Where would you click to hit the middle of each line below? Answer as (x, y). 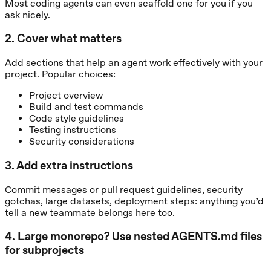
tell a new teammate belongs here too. (90, 212)
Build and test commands (86, 107)
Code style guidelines (77, 119)
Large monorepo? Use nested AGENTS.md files (140, 237)
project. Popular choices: (60, 74)
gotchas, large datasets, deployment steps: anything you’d (134, 201)
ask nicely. (28, 15)
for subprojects (44, 250)
